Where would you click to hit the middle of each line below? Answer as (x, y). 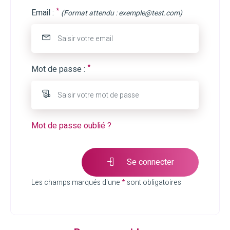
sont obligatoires (153, 183)
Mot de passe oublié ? (71, 126)
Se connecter (149, 162)
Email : (43, 13)
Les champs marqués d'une (76, 183)
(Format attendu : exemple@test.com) (122, 13)
